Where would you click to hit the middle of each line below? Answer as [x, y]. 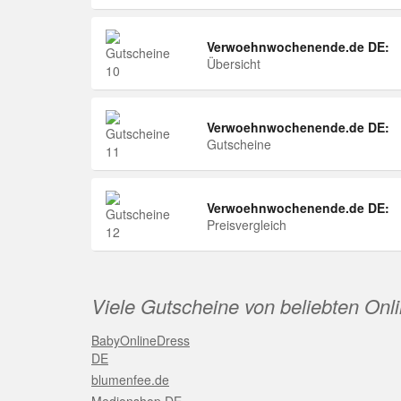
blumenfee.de [130, 380]
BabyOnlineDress [141, 340]
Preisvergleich [247, 225]
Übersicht [234, 64]
